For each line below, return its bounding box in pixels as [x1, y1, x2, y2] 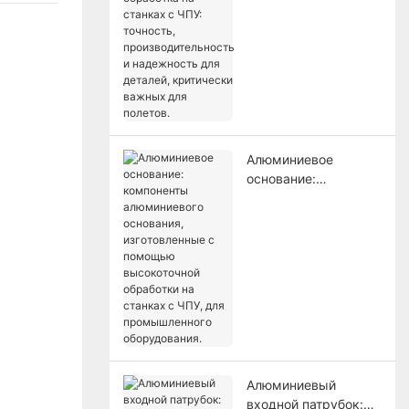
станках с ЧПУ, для [246, 323, 368, 340]
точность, [246, 17, 307, 34]
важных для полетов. [246, 94, 381, 110]
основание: [246, 170, 316, 186]
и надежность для [246, 56, 361, 72]
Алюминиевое [246, 151, 333, 167]
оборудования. [246, 362, 339, 378]
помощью [246, 266, 307, 282]
